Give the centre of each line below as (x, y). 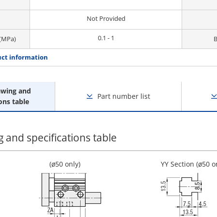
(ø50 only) (65, 164)
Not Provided (106, 18)
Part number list (124, 96)
